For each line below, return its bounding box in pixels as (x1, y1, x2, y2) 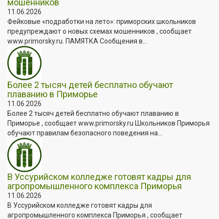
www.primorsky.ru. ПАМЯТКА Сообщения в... (7, 37, 147, 45)
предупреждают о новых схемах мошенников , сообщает (7, 27, 192, 35)
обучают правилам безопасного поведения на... (7, 129, 162, 137)
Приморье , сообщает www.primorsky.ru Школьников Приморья (7, 119, 210, 127)
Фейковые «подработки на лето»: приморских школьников (7, 17, 196, 25)
